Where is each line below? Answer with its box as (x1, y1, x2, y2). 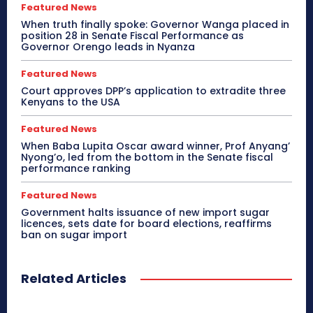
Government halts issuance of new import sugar (21, 205, 270, 220)
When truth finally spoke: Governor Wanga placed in (21, 17, 289, 32)
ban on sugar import (21, 228, 127, 242)
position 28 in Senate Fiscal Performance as (21, 29, 244, 43)
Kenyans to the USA (21, 95, 120, 110)
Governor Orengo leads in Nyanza (21, 40, 195, 54)
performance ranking (21, 161, 131, 176)
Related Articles (21, 270, 126, 288)
